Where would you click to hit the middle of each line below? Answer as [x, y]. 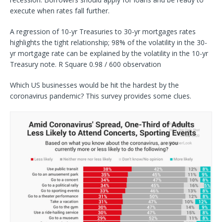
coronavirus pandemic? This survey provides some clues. [101, 96]
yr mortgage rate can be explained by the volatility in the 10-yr [109, 53]
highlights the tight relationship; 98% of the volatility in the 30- [109, 42]
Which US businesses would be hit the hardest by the [94, 85]
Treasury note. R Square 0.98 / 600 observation [85, 64]
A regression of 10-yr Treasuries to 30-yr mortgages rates [103, 31]
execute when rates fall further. [60, 10]
